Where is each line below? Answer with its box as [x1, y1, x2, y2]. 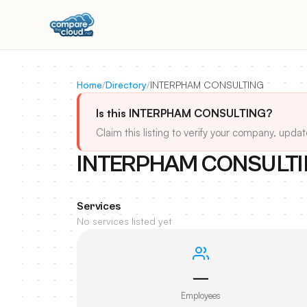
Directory [106, 79, 147, 90]
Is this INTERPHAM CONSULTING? [96, 106, 272, 120]
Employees [181, 290, 221, 301]
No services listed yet [77, 215, 172, 227]
